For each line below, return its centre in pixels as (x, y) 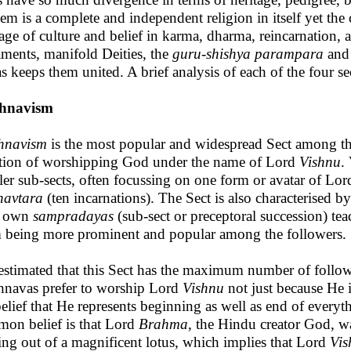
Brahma (163, 324)
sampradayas (73, 216)
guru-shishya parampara (248, 54)
